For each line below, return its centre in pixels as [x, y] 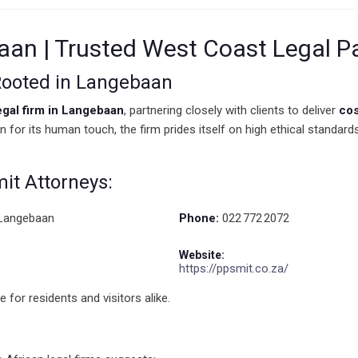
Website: [202, 255]
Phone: [199, 218]
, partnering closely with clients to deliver [231, 110]
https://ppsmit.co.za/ [234, 268]
